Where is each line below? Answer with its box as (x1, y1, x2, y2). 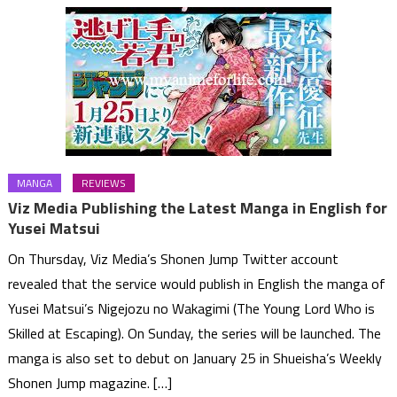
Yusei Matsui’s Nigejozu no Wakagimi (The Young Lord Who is (8, 297, 376, 319)
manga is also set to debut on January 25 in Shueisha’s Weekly (8, 346, 383, 369)
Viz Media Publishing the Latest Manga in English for (8, 195, 388, 220)
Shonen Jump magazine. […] (8, 371, 173, 393)
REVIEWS (82, 174, 127, 191)
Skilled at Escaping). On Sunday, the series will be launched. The (8, 322, 382, 344)
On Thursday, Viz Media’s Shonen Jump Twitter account (8, 247, 339, 269)
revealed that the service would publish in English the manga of (8, 272, 386, 294)
